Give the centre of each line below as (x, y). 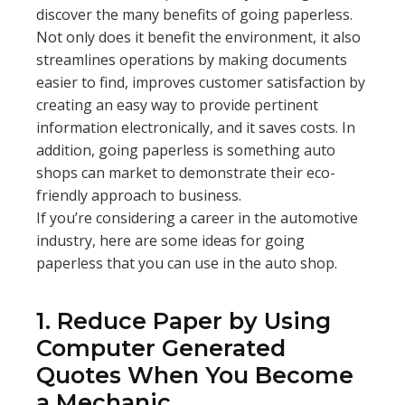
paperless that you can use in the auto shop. (187, 263)
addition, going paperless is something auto (186, 150)
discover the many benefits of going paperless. (194, 14)
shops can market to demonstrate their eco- (186, 173)
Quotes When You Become (195, 375)
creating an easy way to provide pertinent (177, 105)
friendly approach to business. (139, 195)
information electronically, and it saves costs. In (196, 127)
